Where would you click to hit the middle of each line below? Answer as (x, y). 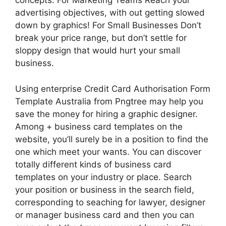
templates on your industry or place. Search (103, 177)
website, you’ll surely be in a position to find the (112, 139)
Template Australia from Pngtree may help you (109, 101)
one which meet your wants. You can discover (108, 152)
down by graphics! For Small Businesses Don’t (108, 25)
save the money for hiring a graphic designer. (106, 114)
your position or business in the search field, (105, 189)
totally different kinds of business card (93, 164)
